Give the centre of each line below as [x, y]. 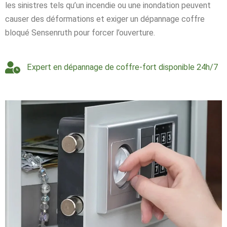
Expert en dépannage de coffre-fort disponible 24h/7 [122, 67]
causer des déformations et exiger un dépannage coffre [105, 19]
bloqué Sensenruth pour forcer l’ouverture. [80, 32]
